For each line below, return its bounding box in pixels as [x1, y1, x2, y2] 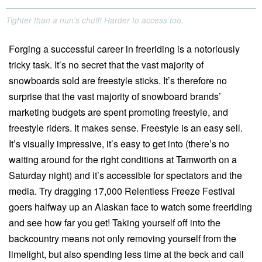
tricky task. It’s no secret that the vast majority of [9, 58, 204, 72]
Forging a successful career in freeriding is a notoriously [9, 42, 240, 56]
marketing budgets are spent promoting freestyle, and [9, 105, 228, 119]
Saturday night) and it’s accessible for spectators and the [9, 168, 242, 182]
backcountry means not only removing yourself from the [9, 232, 236, 246]
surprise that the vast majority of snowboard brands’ [9, 89, 221, 104]
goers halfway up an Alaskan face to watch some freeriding [9, 200, 252, 214]
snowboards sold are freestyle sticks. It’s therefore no [9, 74, 227, 88]
